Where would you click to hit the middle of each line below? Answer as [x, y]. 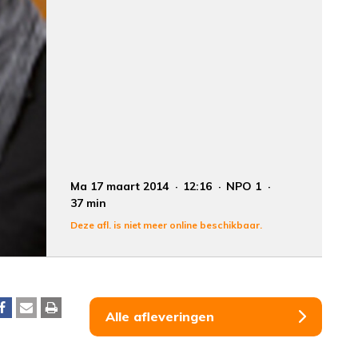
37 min [89, 203]
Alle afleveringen [160, 316]
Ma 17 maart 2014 [121, 186]
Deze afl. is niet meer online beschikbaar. [167, 225]
